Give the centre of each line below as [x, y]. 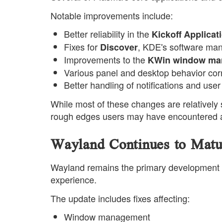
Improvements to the [106, 60]
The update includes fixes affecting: [120, 198]
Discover [119, 47]
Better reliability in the [108, 34]
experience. [74, 180]
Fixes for [82, 47]
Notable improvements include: [112, 15]
